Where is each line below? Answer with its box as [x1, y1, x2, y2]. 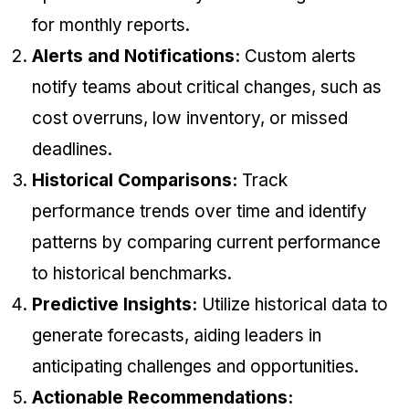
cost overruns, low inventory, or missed [32, 108, 348, 130]
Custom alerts [240, 46, 356, 68]
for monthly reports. [32, 15, 194, 37]
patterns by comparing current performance [32, 232, 381, 254]
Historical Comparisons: [32, 170, 237, 192]
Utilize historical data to [197, 294, 388, 316]
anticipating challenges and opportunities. [32, 356, 359, 378]
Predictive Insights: [32, 294, 197, 316]
